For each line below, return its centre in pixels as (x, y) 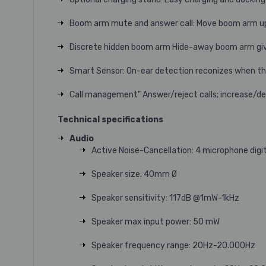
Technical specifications (110, 120)
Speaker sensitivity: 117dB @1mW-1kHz (165, 198)
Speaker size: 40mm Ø (134, 174)
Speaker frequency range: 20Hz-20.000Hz (173, 246)
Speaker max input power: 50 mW (155, 222)
